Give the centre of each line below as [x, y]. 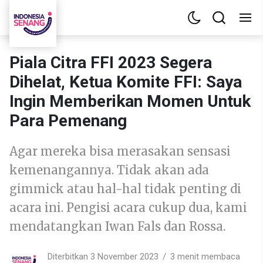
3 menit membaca [205, 256]
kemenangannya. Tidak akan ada [109, 170]
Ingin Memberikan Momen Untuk [130, 101]
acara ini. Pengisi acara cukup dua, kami [128, 208]
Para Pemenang [68, 121]
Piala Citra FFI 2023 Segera [111, 63]
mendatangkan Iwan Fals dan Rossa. [117, 226]
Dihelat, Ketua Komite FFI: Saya [126, 82]
